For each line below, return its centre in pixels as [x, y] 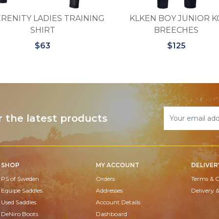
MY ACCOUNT [118, 165]
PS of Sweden [20, 178]
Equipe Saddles [22, 190]
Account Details [118, 202]
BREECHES [176, 30]
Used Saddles [19, 202]
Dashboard [112, 214]
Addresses [109, 190]
